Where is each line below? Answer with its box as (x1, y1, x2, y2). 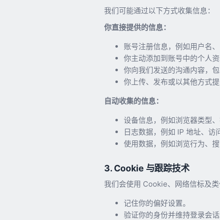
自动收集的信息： (104, 96, 163, 106)
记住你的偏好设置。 (124, 198, 190, 208)
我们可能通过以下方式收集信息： (104, 5, 215, 15)
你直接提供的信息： (104, 22, 170, 32)
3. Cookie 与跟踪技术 (104, 163, 190, 173)
